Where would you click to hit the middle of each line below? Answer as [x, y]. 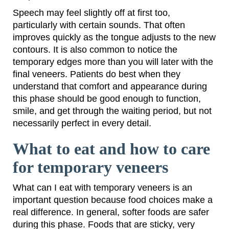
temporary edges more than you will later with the [113, 62]
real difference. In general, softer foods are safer [111, 212]
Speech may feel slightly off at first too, [91, 13]
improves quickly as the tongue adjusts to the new [114, 38]
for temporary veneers [90, 167]
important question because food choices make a [113, 200]
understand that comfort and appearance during [110, 87]
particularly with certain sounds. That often [99, 25]
